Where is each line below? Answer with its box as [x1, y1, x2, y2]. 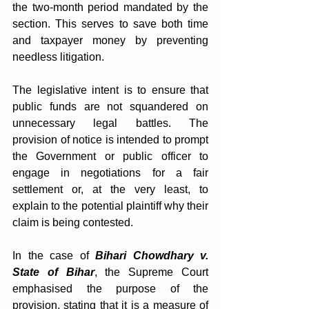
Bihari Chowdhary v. [95, 250, 208, 261]
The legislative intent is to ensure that [12, 84, 208, 96]
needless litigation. [12, 51, 107, 63]
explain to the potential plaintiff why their [12, 200, 208, 212]
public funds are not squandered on [12, 101, 208, 112]
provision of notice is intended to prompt [12, 134, 208, 146]
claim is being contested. [12, 217, 133, 228]
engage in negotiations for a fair [12, 167, 208, 179]
